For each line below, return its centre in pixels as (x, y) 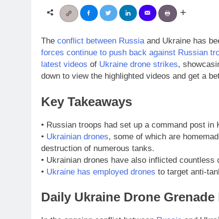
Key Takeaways (87, 101)
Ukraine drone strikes (139, 65)
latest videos (64, 65)
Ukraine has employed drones (101, 172)
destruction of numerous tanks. (98, 148)
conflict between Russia (101, 41)
